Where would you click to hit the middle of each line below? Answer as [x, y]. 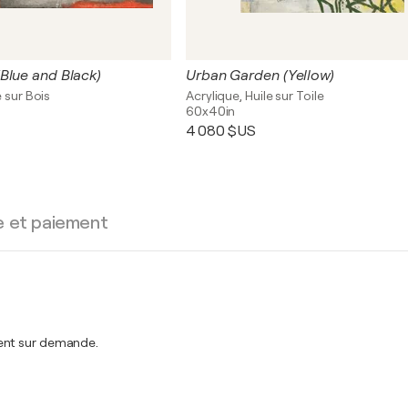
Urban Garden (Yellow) [260, 76]
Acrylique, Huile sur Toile [255, 96]
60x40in [211, 111]
